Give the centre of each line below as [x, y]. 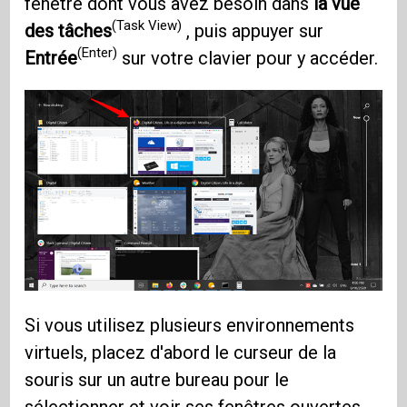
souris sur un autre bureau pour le [157, 379]
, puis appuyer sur [253, 30]
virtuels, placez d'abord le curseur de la [181, 352]
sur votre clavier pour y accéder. [248, 58]
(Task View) [147, 25]
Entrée [51, 58]
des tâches [69, 30]
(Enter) [98, 53]
